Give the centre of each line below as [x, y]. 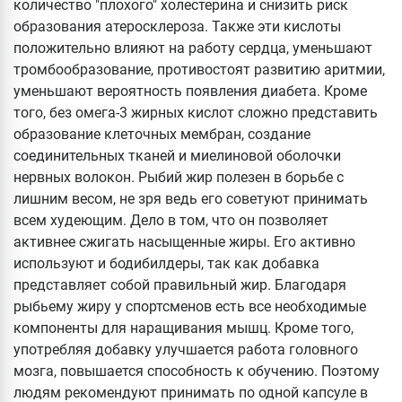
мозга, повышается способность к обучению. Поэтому [197, 371]
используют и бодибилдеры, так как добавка [166, 264]
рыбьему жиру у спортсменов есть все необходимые [190, 307]
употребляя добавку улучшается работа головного [186, 350]
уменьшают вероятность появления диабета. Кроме [190, 92]
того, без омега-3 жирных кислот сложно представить [196, 113]
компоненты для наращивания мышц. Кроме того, [184, 328]
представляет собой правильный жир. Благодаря [180, 285]
